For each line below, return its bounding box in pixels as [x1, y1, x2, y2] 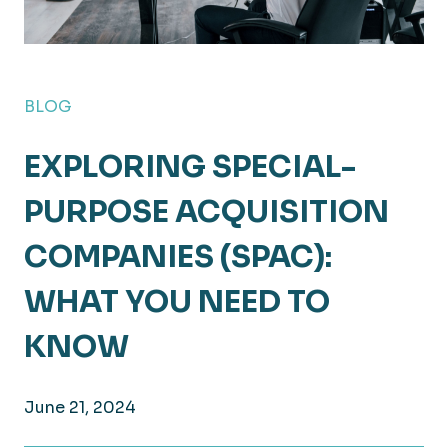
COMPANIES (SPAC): [24, 238, 332, 276]
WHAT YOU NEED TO [24, 283, 330, 321]
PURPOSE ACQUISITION [24, 193, 389, 231]
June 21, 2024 [24, 397, 136, 418]
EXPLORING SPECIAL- [24, 148, 356, 186]
